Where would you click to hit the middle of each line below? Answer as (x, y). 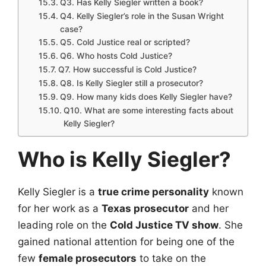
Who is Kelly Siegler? (124, 159)
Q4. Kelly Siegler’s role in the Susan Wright (142, 16)
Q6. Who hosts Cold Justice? (116, 56)
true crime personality (153, 192)
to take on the (171, 259)
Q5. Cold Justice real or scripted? (125, 42)
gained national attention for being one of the (126, 242)
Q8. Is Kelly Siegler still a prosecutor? (131, 83)
